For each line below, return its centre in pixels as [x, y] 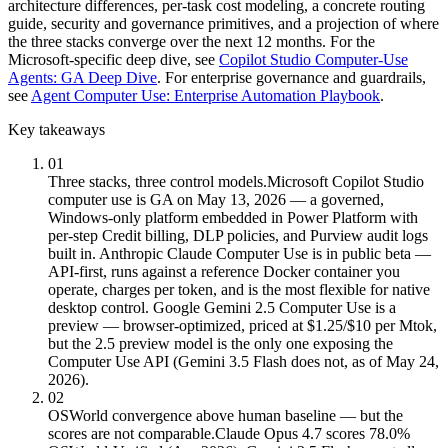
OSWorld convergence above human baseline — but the [225, 415]
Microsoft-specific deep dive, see [111, 59]
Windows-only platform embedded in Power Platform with [233, 217]
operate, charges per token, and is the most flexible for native [239, 289]
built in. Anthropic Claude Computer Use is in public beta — [239, 253]
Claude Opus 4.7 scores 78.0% [312, 433]
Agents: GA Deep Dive [82, 77]
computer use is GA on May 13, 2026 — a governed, [216, 199]
